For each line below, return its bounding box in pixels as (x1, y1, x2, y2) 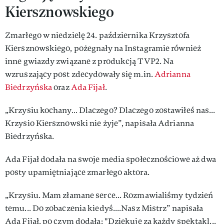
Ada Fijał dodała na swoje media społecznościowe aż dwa (5, 153, 216, 164)
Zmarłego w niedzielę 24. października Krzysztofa (5, 29, 189, 40)
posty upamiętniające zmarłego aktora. (5, 166, 149, 177)
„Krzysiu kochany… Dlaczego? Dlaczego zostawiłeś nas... (5, 104, 215, 115)
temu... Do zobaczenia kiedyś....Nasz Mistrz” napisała (5, 202, 203, 213)
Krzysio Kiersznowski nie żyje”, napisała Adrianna (5, 117, 194, 128)
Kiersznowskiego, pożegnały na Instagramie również (5, 42, 201, 53)
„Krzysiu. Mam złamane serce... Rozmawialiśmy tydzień (5, 189, 213, 200)
